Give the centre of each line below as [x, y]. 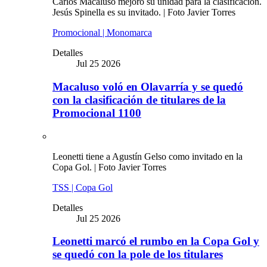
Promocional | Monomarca [102, 33]
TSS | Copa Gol [83, 187]
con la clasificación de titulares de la [139, 100]
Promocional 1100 [97, 113]
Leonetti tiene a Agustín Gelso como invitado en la [148, 156]
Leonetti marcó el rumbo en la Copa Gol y [156, 241]
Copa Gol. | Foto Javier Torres [109, 167]
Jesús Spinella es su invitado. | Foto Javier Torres [144, 13]
